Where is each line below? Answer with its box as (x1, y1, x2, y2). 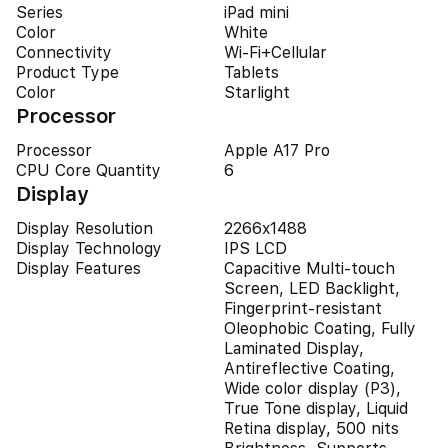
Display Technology (16, 239, 162, 258)
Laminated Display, (224, 339, 364, 358)
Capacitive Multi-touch (224, 259, 395, 278)
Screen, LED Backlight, (224, 279, 400, 298)
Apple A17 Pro (224, 141, 330, 160)
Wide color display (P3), (224, 379, 401, 398)
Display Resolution (16, 219, 153, 238)
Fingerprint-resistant (224, 299, 382, 318)
